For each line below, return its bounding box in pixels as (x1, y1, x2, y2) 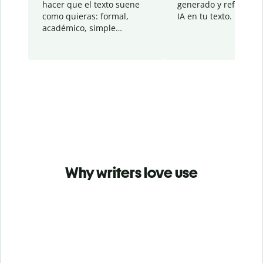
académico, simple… (42, 22, 122, 34)
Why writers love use (65, 163, 198, 183)
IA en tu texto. (177, 11, 232, 22)
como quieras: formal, (42, 11, 129, 22)
